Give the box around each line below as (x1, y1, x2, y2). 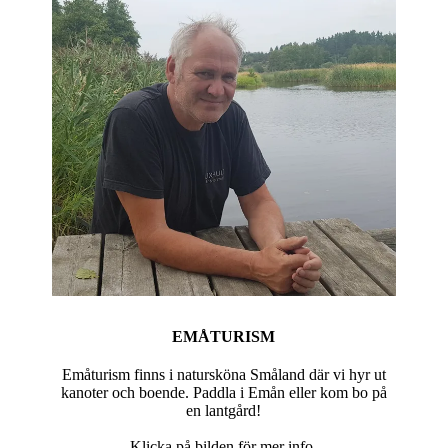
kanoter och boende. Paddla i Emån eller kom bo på (60, 384, 387, 401)
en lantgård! (186, 402, 262, 419)
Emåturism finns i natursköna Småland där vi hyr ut (61, 366, 386, 383)
